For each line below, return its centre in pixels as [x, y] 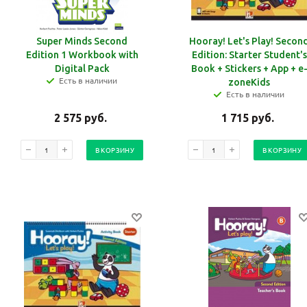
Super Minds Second [82, 41]
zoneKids [249, 83]
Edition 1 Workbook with [82, 55]
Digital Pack [82, 69]
